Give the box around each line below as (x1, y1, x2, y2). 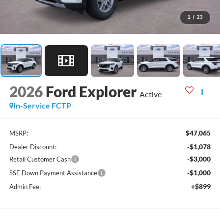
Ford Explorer (45, 82, 137, 101)
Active (139, 89, 162, 99)
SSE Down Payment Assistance (9, 168, 97, 177)
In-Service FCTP (13, 101, 71, 110)
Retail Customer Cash (9, 155, 71, 163)
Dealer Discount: (9, 142, 56, 151)
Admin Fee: (9, 182, 41, 191)
